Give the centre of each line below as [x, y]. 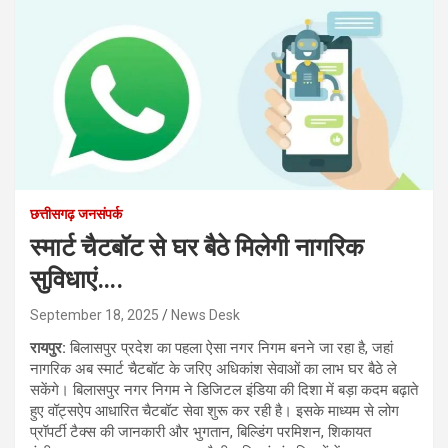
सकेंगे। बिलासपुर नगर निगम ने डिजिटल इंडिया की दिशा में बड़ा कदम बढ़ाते [224, 389]
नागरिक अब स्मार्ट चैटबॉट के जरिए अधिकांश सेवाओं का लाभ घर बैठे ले [213, 368]
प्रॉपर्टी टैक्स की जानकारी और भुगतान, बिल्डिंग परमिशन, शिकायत [200, 431]
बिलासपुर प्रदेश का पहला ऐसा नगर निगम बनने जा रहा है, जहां [231, 347]
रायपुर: [50, 347]
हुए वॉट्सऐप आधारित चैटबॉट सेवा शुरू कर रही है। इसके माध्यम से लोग [214, 410]
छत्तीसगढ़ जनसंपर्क [76, 213]
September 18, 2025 [94, 314]
